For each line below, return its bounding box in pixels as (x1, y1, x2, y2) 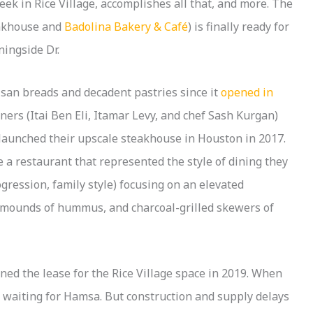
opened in (221, 85, 273, 101)
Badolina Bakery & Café (64, 19, 188, 35)
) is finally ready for (188, 19, 289, 35)
